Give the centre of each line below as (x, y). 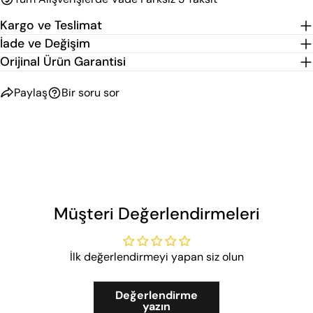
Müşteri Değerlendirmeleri (156, 213)
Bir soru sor (90, 93)
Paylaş (31, 93)
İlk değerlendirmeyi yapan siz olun (156, 256)
